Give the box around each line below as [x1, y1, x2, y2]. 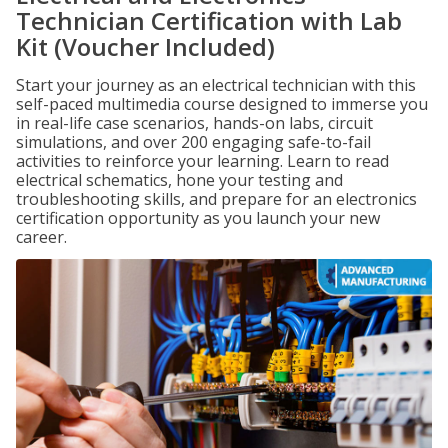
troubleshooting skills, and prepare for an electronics [16, 188, 417, 210]
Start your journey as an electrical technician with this [16, 74, 416, 96]
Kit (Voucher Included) [16, 30, 275, 63]
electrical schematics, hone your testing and [16, 169, 343, 191]
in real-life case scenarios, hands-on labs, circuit [16, 112, 373, 134]
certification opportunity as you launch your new [16, 207, 380, 229]
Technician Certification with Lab [16, 4, 402, 37]
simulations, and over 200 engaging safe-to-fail [16, 131, 371, 153]
